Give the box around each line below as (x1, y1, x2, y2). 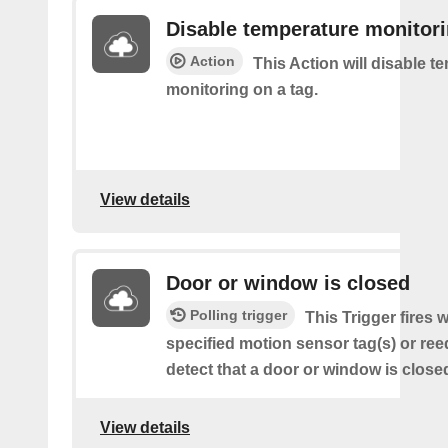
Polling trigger (190, 307, 287, 324)
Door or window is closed (166, 272, 410, 295)
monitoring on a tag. (166, 81, 318, 99)
